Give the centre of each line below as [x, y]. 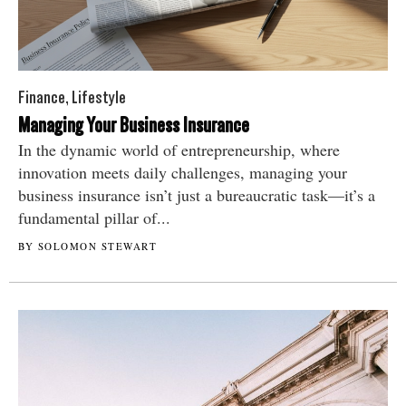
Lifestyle [99, 97]
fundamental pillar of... [94, 217]
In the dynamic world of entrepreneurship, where [179, 149]
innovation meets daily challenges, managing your [183, 172]
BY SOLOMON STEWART [87, 246]
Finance [42, 97]
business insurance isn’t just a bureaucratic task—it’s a [197, 194]
